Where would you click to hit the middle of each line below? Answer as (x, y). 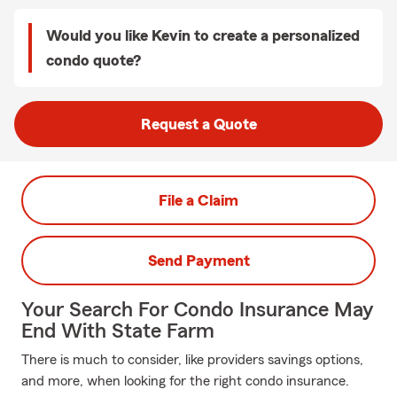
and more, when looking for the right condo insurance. (185, 381)
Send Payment (198, 261)
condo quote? (93, 60)
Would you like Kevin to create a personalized (203, 35)
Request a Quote (198, 124)
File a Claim (198, 200)
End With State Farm (118, 331)
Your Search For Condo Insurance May (197, 310)
